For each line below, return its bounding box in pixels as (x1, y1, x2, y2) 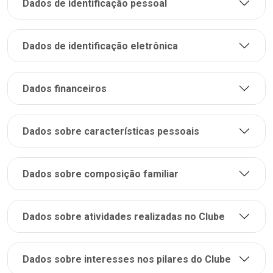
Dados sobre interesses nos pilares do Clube (23, 253, 231, 265)
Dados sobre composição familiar (23, 168, 179, 180)
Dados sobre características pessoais (23, 125, 199, 137)
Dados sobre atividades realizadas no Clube (23, 210, 225, 222)
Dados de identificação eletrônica (23, 40, 178, 52)
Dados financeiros (23, 82, 107, 94)
